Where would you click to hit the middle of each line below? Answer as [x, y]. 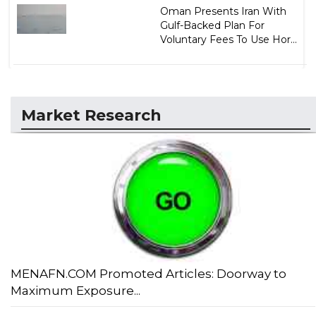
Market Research [91, 115]
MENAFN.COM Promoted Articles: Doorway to [148, 274]
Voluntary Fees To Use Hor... [228, 39]
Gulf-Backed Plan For [212, 25]
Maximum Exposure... [75, 291]
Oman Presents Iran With [223, 11]
